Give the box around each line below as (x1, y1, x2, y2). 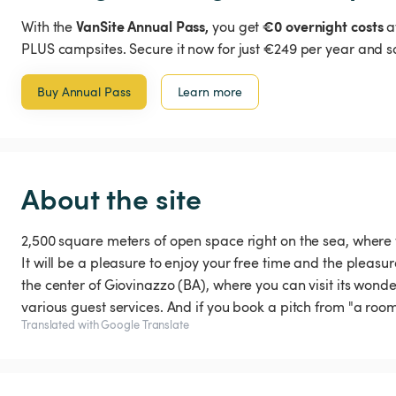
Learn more (177, 83, 242, 101)
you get (209, 17, 263, 37)
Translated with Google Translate (21, 316, 189, 333)
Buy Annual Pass (37, 83, 131, 101)
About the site (21, 178, 202, 218)
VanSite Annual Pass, (76, 16, 209, 36)
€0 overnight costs (263, 16, 384, 36)
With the (21, 17, 77, 37)
